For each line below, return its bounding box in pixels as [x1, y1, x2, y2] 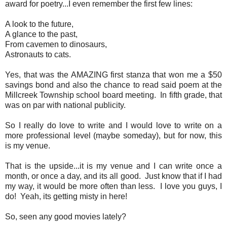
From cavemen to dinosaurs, [5, 40, 107, 49]
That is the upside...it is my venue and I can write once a [5, 161, 222, 170]
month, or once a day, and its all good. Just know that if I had [5, 171, 222, 180]
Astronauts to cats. [5, 50, 71, 59]
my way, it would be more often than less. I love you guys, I [5, 181, 222, 191]
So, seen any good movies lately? [5, 212, 126, 221]
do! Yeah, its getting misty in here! [5, 192, 127, 201]
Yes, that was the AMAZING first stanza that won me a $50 [5, 70, 222, 79]
